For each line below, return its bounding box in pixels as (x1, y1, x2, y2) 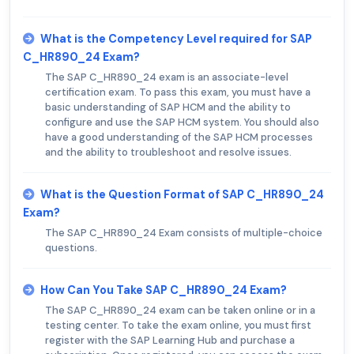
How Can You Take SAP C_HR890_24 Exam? (40, 282, 287, 297)
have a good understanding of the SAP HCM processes (45, 130, 313, 144)
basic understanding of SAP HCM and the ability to (45, 100, 291, 114)
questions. (45, 240, 97, 254)
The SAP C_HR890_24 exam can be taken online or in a (45, 303, 315, 317)
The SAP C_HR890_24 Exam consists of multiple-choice (45, 225, 322, 239)
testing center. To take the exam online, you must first (45, 318, 311, 332)
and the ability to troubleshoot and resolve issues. (45, 145, 292, 159)
